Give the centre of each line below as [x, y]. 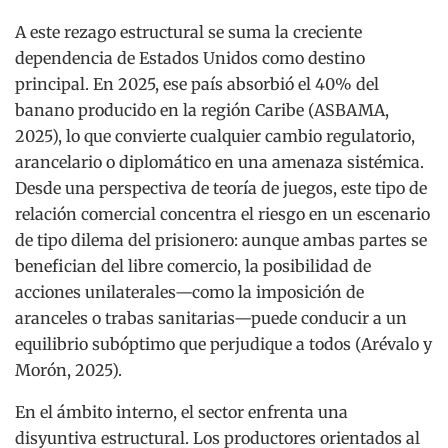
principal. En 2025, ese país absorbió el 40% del [197, 84]
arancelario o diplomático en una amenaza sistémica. [219, 162]
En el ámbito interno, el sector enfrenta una [181, 412]
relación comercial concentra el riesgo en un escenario [222, 214]
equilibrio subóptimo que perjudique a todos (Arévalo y [223, 344]
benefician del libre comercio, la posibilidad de [193, 266]
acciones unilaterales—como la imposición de [189, 292]
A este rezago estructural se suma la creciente [188, 32]
